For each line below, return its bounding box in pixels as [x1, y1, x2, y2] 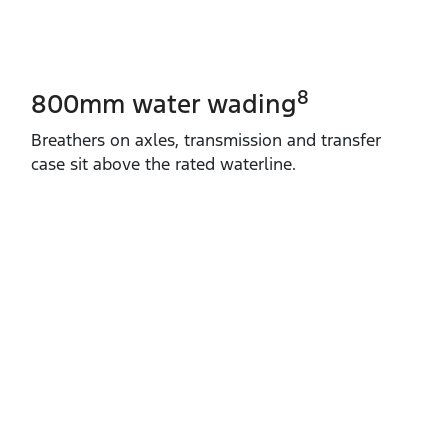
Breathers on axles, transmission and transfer [31, 128, 381, 151]
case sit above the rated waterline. [31, 152, 296, 175]
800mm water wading [31, 87, 297, 120]
